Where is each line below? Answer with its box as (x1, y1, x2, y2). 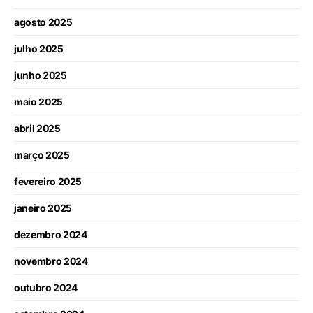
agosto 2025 (14, 16, 73, 29)
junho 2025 (14, 69, 67, 82)
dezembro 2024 (14, 228, 87, 241)
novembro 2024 (14, 255, 88, 268)
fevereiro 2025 (14, 175, 82, 188)
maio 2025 (14, 96, 63, 108)
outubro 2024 (14, 282, 78, 294)
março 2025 (14, 149, 70, 161)
